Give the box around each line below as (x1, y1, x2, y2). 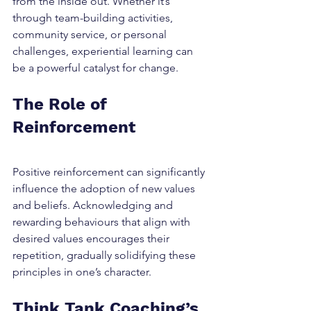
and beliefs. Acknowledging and (12, 199, 176, 212)
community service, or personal (12, 28, 169, 41)
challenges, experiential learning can (12, 44, 196, 58)
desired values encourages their (12, 232, 172, 245)
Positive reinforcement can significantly (12, 165, 208, 178)
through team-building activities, (12, 11, 176, 24)
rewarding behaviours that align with (12, 215, 193, 228)
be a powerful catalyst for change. (12, 61, 178, 74)
